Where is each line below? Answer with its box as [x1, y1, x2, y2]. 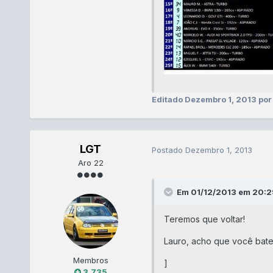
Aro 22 [77, 158, 104, 168]
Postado [151, 144, 185, 155]
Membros [73, 255, 108, 266]
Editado [151, 94, 185, 105]
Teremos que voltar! [163, 213, 245, 224]
